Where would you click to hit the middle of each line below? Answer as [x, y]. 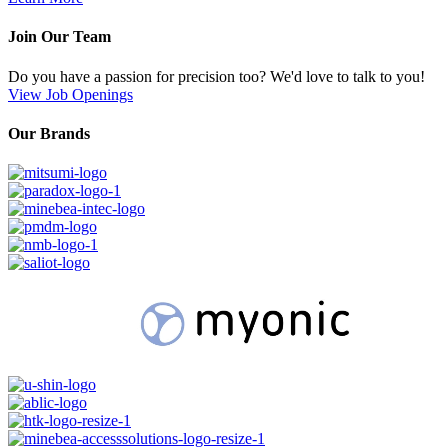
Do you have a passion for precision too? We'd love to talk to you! [216, 76]
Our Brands [49, 134]
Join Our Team [59, 37]
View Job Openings [70, 94]
